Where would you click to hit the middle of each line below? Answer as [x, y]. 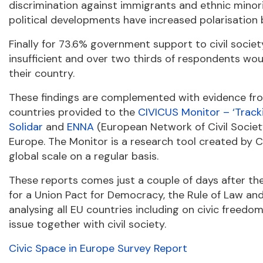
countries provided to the [73, 112]
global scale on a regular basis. [85, 156]
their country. [42, 73]
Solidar [26, 127]
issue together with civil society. [87, 224]
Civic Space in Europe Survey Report [98, 248]
